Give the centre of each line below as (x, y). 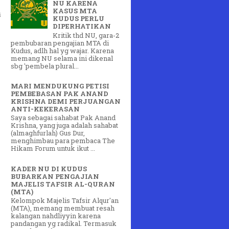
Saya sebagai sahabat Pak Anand (63, 118)
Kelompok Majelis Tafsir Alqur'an (65, 201)
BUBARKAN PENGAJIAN (55, 176)
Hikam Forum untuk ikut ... (53, 148)
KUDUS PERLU (79, 19)
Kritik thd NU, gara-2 (86, 35)
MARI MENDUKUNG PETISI (60, 86)
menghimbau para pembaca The (63, 141)
